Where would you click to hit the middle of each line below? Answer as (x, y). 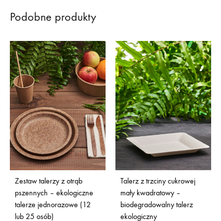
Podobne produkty (53, 17)
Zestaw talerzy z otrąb (49, 181)
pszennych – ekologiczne (54, 193)
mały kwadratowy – (150, 193)
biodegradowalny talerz (157, 205)
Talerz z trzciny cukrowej (158, 181)
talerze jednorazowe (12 (53, 205)
